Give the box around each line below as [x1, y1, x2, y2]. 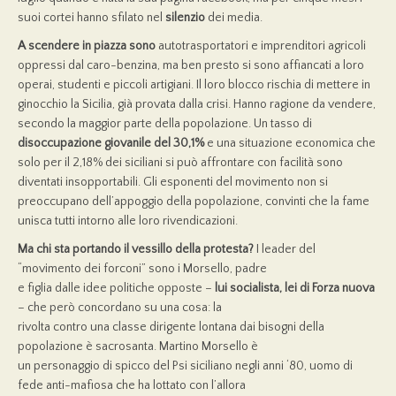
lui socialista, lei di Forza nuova [215, 281, 375, 296]
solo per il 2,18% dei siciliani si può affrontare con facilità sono [18, 156, 343, 171]
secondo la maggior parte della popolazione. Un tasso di [18, 117, 312, 132]
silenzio [165, 11, 205, 26]
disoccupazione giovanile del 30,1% [18, 136, 204, 151]
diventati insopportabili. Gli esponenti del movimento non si [18, 175, 328, 190]
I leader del [254, 242, 316, 257]
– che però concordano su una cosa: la [18, 301, 222, 316]
